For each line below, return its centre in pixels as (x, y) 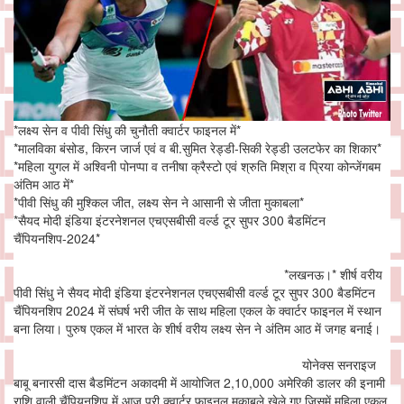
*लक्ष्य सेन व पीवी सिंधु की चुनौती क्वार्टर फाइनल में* (127, 130)
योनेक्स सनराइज (195, 365)
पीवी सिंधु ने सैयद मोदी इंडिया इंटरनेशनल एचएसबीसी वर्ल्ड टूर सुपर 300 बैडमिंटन (194, 293)
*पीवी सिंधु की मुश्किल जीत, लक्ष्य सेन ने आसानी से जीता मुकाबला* (159, 202)
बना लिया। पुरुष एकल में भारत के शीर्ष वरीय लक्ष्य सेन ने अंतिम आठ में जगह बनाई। (199, 329)
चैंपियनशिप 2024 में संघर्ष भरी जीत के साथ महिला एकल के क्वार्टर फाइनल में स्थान (197, 311)
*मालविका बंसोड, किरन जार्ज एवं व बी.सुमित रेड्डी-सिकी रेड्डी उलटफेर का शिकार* (197, 148)
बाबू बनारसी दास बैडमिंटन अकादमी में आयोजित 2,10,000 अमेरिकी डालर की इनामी (199, 383)
